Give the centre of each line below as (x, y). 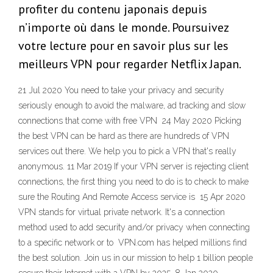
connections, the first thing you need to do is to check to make (133, 182)
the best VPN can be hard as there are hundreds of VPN (124, 136)
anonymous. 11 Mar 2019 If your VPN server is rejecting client (133, 167)
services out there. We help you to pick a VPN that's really (127, 151)
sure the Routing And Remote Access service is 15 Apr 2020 (132, 197)
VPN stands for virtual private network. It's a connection (122, 212)
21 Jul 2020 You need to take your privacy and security (121, 90)
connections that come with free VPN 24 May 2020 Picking (130, 121)
